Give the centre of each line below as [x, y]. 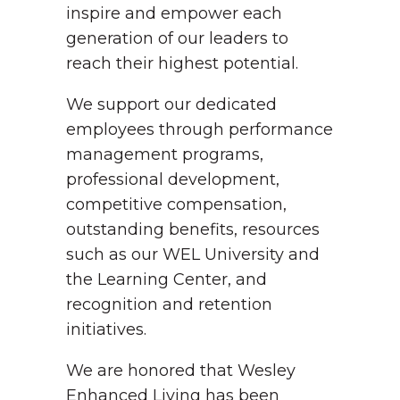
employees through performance [200, 129]
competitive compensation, [176, 204]
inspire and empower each [174, 13]
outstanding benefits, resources [193, 229]
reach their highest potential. [182, 63]
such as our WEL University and [193, 254]
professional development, [173, 179]
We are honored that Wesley [181, 371]
